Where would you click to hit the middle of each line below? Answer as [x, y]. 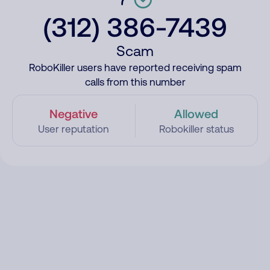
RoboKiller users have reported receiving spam [135, 67]
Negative [74, 113]
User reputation [74, 129]
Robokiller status [196, 129]
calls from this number [135, 82]
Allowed [196, 113]
